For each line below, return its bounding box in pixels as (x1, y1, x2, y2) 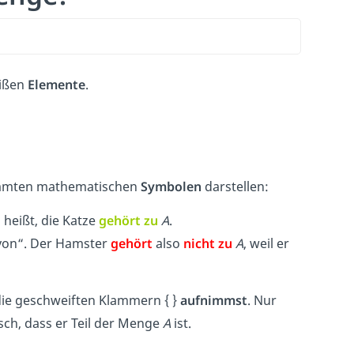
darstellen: (201, 178, 269, 196)
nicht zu (183, 235, 232, 253)
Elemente (28, 76, 85, 94)
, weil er (243, 235, 289, 253)
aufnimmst (180, 292, 247, 310)
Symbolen (141, 178, 201, 196)
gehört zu (99, 212, 158, 230)
